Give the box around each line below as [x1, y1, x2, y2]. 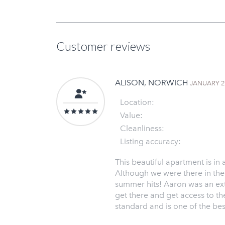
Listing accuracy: [120, 136, 181, 146]
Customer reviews [56, 38, 150, 53]
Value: [120, 110, 143, 120]
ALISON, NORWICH [115, 77, 190, 87]
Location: [120, 97, 154, 107]
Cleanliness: [120, 123, 164, 133]
